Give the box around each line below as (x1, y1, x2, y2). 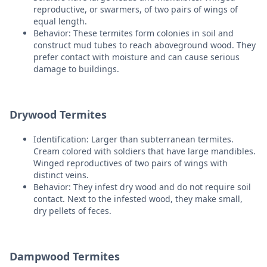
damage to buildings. (33, 63, 119, 74)
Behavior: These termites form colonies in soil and (33, 27, 234, 39)
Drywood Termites (10, 107, 107, 122)
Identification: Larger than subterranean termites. (33, 133, 234, 145)
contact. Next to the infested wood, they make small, (33, 193, 243, 204)
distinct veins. (33, 169, 89, 181)
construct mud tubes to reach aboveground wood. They (33, 39, 256, 51)
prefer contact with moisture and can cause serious (33, 51, 240, 63)
